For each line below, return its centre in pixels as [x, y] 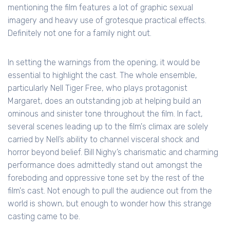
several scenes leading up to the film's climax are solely [108, 127]
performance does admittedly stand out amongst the [105, 165]
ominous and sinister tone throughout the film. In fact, [105, 114]
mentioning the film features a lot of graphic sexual [100, 8]
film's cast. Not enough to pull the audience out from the [110, 191]
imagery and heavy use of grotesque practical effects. [107, 21]
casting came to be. [44, 217]
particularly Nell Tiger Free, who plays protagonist [98, 88]
